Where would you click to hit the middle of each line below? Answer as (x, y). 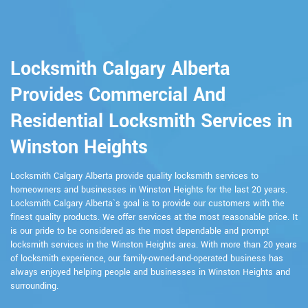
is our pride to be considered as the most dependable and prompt (140, 231)
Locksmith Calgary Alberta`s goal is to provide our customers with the (147, 203)
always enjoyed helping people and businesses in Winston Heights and (150, 272)
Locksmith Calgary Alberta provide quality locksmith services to (134, 176)
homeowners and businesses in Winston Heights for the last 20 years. (149, 189)
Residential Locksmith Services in (151, 121)
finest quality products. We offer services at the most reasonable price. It (154, 217)
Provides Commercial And (118, 95)
